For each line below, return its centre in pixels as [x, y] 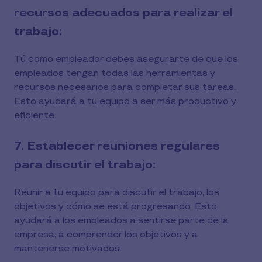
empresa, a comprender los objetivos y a [106, 235]
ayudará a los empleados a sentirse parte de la [121, 221]
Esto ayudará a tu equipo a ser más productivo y [125, 101]
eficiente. [35, 116]
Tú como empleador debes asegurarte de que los [126, 59]
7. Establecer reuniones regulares [117, 146]
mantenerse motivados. [68, 249]
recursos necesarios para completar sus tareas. [125, 87]
